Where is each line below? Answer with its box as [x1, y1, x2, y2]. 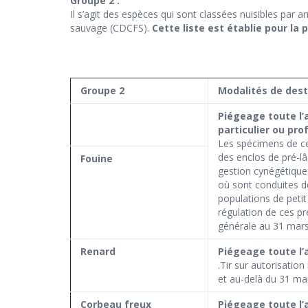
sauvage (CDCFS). [70, 21, 152, 35]
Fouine [80, 152, 113, 166]
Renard [80, 245, 115, 258]
